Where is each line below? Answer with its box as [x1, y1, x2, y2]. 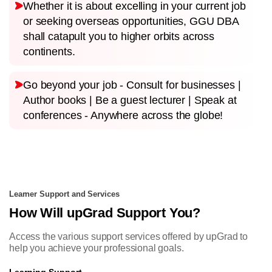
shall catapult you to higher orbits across [23, 30, 214, 42]
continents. [23, 45, 75, 58]
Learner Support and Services [9, 189, 120, 199]
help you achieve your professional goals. [9, 242, 184, 253]
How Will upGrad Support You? [9, 205, 200, 220]
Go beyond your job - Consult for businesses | [23, 78, 241, 91]
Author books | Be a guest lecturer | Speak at [23, 93, 237, 106]
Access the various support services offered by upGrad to [9, 231, 248, 242]
